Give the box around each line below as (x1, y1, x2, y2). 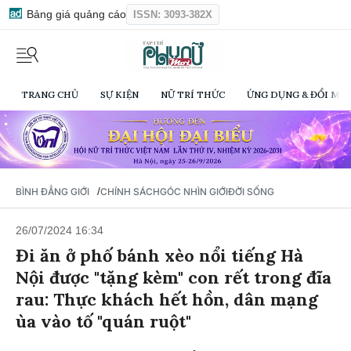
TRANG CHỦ (21, 89, 78, 101)
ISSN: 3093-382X (133, 9, 212, 20)
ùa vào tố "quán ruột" (16, 308, 191, 331)
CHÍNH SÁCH (100, 183, 160, 196)
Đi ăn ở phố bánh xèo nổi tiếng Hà (16, 242, 303, 265)
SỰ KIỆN (100, 89, 139, 101)
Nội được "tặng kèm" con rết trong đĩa (16, 264, 331, 287)
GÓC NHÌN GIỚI (160, 183, 228, 196)
